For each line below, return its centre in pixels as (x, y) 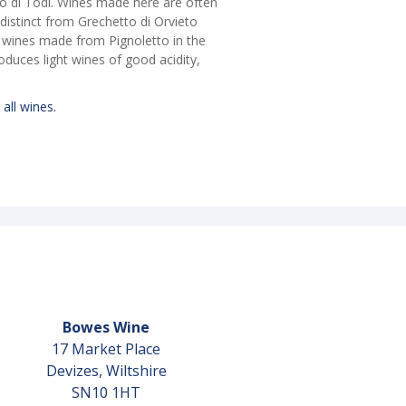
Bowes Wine (106, 328)
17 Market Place (106, 349)
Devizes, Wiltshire (106, 371)
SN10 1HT (106, 393)
